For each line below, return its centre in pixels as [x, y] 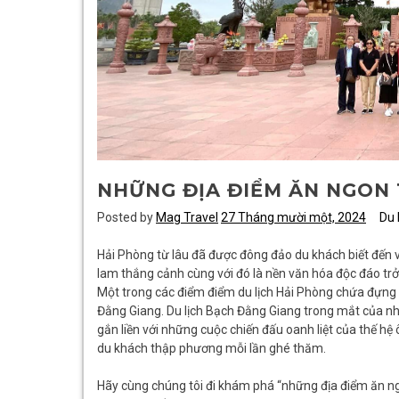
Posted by [126, 217]
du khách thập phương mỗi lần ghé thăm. [213, 348]
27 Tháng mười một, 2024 [293, 217]
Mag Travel [187, 217]
